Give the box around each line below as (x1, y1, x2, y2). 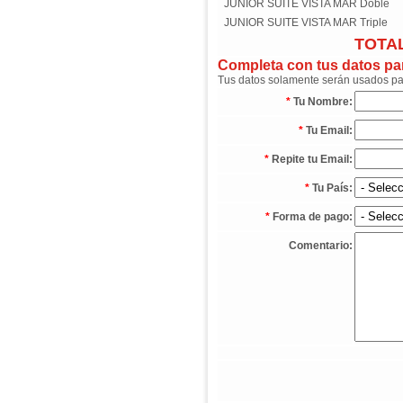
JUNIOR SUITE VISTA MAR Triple (223, 16, 388, 29)
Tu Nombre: (292, 95, 353, 108)
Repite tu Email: (271, 153, 353, 166)
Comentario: (288, 239, 353, 252)
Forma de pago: (272, 210, 353, 223)
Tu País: (311, 182, 353, 194)
